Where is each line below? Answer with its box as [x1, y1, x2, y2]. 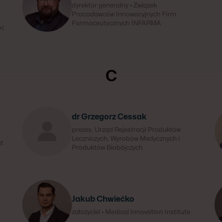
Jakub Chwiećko [72, 194, 135, 204]
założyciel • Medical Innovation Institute [72, 208, 191, 216]
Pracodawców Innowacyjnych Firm [72, 10, 177, 18]
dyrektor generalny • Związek [72, 1, 158, 9]
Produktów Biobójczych [72, 143, 143, 151]
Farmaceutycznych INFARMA [72, 19, 162, 27]
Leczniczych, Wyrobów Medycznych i [72, 134, 180, 142]
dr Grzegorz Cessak [72, 112, 147, 121]
